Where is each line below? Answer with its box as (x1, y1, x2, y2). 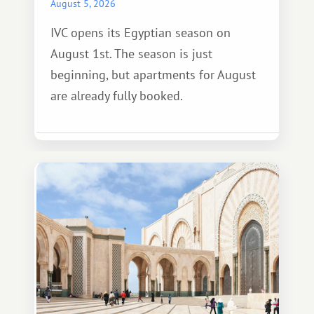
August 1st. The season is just (50, 46, 212, 62)
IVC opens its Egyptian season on (50, 25, 231, 41)
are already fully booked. (50, 88, 183, 104)
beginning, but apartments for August (50, 67, 256, 83)
